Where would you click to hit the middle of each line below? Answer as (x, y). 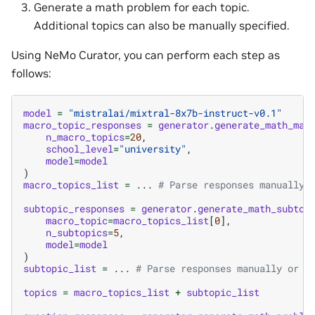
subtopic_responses (74, 208)
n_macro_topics (85, 136)
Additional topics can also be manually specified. (162, 25)
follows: (31, 73)
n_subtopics (77, 232)
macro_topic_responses (82, 124)
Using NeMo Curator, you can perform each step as (146, 54)
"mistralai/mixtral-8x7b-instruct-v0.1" (175, 112)
